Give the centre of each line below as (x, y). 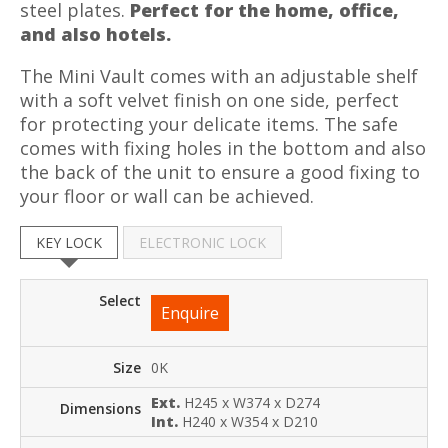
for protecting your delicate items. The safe (209, 124)
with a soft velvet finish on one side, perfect (209, 100)
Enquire (190, 313)
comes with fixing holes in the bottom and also (223, 148)
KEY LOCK (69, 243)
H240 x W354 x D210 (250, 422)
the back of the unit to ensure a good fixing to (220, 172)
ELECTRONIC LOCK (202, 243)
